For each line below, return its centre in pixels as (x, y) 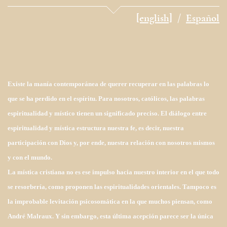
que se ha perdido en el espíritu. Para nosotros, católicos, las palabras (106, 99)
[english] (154, 19)
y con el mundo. (30, 158)
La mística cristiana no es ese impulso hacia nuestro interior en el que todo (113, 172)
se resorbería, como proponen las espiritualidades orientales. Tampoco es (112, 187)
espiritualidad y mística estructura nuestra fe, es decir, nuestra (96, 128)
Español (203, 19)
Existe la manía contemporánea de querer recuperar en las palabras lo (108, 84)
